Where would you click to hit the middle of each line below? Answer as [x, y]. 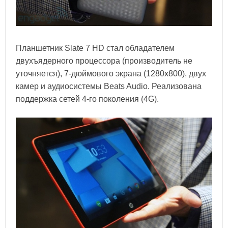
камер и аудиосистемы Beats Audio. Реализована [109, 86]
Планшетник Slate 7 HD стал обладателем [95, 48]
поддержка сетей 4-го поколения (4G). [87, 99]
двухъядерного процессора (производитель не [104, 61]
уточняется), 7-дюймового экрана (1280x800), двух [111, 73]
